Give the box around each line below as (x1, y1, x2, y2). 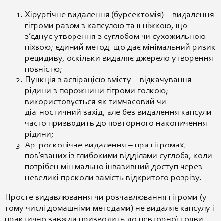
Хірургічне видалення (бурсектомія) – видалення (25, 10, 214, 20)
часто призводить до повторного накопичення (25, 119, 207, 128)
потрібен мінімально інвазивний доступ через (25, 162, 202, 172)
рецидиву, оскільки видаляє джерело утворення (25, 54, 213, 63)
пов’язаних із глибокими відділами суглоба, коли (25, 151, 212, 161)
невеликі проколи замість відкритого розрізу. (25, 173, 202, 183)
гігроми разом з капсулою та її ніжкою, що (25, 21, 187, 31)
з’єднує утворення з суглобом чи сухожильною (25, 32, 206, 41)
